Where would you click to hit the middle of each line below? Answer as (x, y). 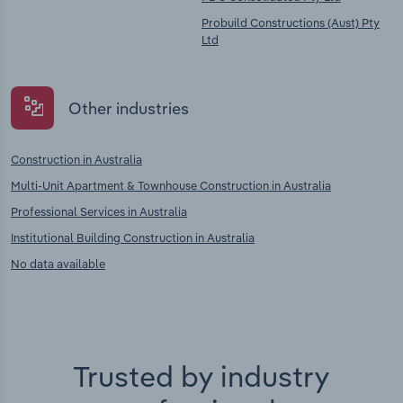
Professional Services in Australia (99, 212)
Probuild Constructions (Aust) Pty (291, 23)
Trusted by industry (201, 376)
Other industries (129, 108)
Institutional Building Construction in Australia (133, 238)
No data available (58, 264)
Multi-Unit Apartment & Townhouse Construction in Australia (171, 186)
